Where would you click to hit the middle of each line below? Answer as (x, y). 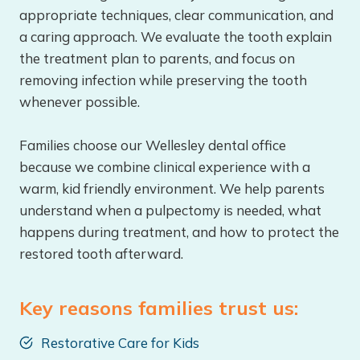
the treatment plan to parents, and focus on (157, 59)
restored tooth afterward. (101, 254)
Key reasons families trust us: (159, 308)
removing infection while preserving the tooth (163, 80)
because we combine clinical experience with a (165, 167)
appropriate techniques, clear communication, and (176, 15)
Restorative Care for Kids (120, 343)
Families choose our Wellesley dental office (153, 145)
